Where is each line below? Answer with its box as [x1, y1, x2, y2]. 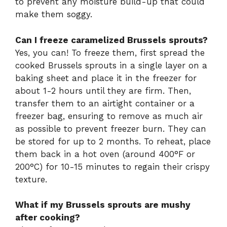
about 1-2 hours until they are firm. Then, [15, 85, 191, 96]
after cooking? [15, 212, 80, 223]
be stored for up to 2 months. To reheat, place [15, 136, 211, 146]
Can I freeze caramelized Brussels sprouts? [15, 34, 208, 45]
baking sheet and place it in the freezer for [15, 72, 197, 83]
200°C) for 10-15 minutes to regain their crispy [15, 161, 210, 172]
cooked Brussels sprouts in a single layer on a [15, 60, 207, 70]
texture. [15, 174, 47, 184]
